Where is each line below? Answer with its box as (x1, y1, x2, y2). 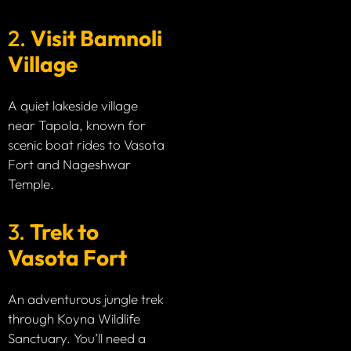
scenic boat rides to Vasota (8, 136, 165, 154)
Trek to (30, 218, 99, 246)
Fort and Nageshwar (8, 156, 131, 173)
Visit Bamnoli (31, 24, 162, 52)
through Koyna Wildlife (8, 310, 140, 327)
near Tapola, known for (8, 117, 146, 134)
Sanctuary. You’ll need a (8, 330, 146, 347)
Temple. (8, 175, 54, 193)
